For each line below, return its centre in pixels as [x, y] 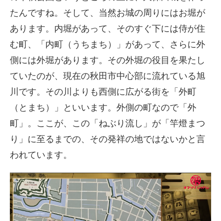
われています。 [41, 155]
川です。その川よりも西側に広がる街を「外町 [103, 92]
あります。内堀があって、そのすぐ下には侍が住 [108, 29]
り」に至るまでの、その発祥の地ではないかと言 [108, 139]
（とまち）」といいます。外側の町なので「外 [103, 108]
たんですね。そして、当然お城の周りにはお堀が [108, 13]
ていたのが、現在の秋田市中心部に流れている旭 [108, 76]
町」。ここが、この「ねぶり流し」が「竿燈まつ [108, 124]
